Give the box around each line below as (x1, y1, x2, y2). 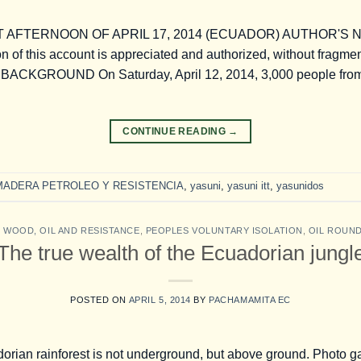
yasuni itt (227, 180, 270, 193)
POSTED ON (70, 294, 129, 305)
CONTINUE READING (122, 125, 229, 137)
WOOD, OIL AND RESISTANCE (3, 225, 140, 235)
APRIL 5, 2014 (128, 294, 191, 305)
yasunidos (276, 180, 324, 193)
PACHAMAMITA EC (209, 294, 291, 305)
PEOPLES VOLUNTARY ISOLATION (145, 225, 303, 235)
